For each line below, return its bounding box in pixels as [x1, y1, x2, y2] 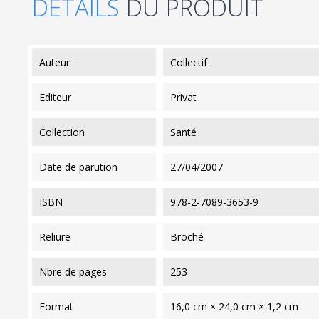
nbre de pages [47, 264, 107, 278]
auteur [46, 55, 70, 69]
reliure [46, 229, 70, 244]
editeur [45, 90, 71, 104]
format [45, 299, 73, 313]
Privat [169, 90, 197, 104]
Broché [169, 229, 204, 244]
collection [46, 125, 85, 139]
